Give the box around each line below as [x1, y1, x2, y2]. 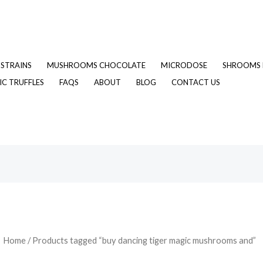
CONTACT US [171, 77, 220, 87]
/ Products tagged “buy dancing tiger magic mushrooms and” [25, 235, 256, 246]
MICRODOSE [161, 60, 207, 70]
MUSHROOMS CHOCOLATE [47, 60, 146, 70]
